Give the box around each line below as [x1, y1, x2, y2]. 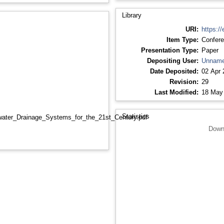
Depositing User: [146, 56, 198, 64]
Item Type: [166, 35, 198, 43]
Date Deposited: [149, 67, 198, 75]
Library [121, 11, 141, 19]
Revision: [169, 77, 198, 85]
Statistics [121, 112, 149, 120]
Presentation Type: [140, 46, 198, 54]
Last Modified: [154, 88, 198, 96]
